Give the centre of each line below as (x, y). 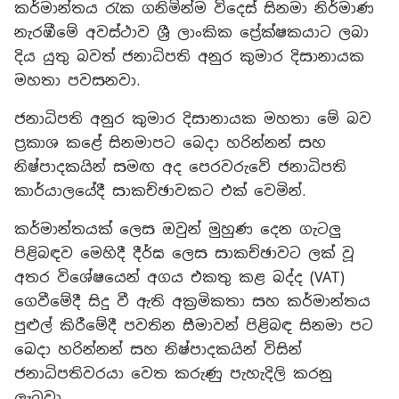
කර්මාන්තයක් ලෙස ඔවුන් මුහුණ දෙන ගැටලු (178, 229)
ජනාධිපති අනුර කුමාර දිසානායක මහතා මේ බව (193, 119)
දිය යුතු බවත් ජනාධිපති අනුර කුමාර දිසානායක (189, 57)
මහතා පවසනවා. (77, 81)
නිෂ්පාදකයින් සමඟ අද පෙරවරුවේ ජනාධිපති (180, 167)
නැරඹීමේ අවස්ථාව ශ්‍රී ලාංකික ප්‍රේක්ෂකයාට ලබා (191, 33)
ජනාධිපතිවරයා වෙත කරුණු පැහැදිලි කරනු (173, 374)
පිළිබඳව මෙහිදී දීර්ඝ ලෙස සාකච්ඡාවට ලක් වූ (184, 253)
